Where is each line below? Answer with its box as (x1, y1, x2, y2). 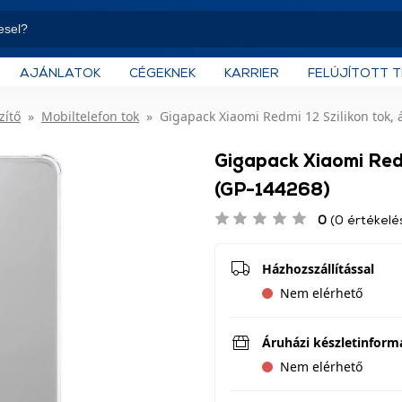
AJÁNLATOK (20, 64, 100, 80)
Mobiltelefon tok (41, 108, 139, 125)
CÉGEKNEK (129, 64, 196, 80)
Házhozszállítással (262, 260, 374, 277)
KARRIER (224, 64, 279, 80)
